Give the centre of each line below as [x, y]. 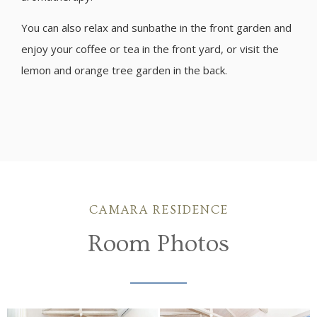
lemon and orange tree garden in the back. [124, 70]
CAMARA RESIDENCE [158, 210]
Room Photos [158, 244]
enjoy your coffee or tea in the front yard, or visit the [150, 48]
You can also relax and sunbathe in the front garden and [156, 27]
